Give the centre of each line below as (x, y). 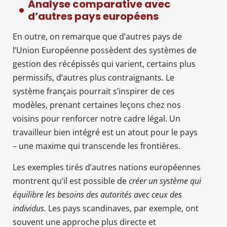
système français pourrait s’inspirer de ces (94, 91)
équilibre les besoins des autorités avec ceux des (97, 194)
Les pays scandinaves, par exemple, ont (122, 208)
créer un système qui (165, 181)
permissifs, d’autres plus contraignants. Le (93, 77)
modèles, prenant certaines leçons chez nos (97, 105)
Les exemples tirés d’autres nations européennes (107, 167)
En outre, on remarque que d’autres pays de (97, 36)
